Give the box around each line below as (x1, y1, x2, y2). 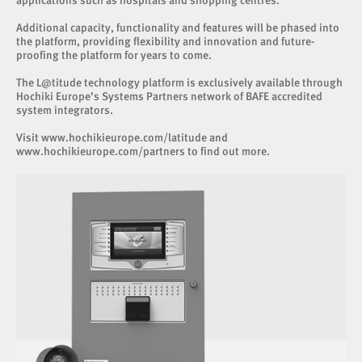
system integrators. (16, 103, 113, 116)
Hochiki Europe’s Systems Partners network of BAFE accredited (16, 90, 322, 103)
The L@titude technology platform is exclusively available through (16, 76, 343, 89)
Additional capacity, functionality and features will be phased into (16, 21, 339, 34)
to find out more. (185, 145, 270, 158)
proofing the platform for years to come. (16, 48, 212, 61)
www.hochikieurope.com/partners (16, 145, 185, 158)
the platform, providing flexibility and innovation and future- (16, 35, 314, 48)
